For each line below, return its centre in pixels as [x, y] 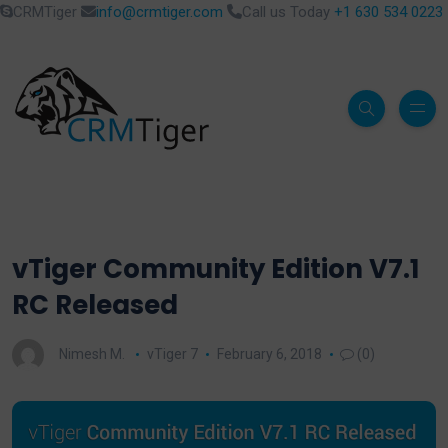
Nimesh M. [92, 353]
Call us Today [288, 12]
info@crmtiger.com [159, 12]
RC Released [95, 305]
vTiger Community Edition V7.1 [215, 269]
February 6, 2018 [269, 353]
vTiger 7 [172, 353]
